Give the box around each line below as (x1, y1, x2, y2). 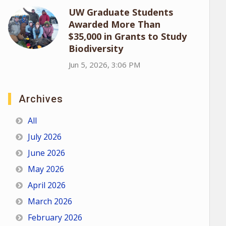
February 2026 (27, 212, 82, 223)
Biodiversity (68, 42, 123, 54)
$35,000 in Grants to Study (68, 30, 187, 42)
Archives (18, 93, 63, 105)
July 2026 (27, 131, 62, 142)
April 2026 (27, 180, 66, 191)
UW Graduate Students (68, 6, 173, 18)
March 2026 (27, 196, 72, 207)
